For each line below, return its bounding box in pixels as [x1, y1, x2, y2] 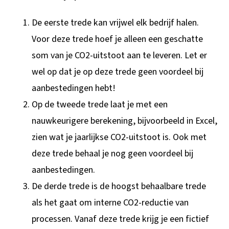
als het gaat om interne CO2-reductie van [32, 196, 189, 209]
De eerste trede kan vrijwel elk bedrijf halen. [32, 16, 199, 29]
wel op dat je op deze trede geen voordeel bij [32, 65, 204, 78]
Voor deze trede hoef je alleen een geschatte [32, 32, 203, 45]
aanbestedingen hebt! [32, 81, 116, 95]
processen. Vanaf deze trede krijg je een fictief [32, 212, 210, 225]
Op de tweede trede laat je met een [32, 98, 168, 111]
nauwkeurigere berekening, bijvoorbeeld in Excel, [32, 114, 218, 127]
